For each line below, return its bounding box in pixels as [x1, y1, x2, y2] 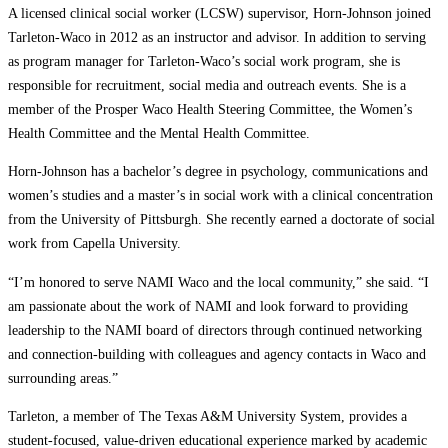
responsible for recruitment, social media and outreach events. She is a [8, 76, 406, 93]
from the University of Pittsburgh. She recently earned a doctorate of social [8, 211, 435, 228]
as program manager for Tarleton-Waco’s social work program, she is [8, 52, 400, 69]
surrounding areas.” [8, 369, 118, 386]
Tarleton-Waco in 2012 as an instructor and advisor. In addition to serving [8, 28, 426, 45]
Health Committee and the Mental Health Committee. [8, 124, 310, 141]
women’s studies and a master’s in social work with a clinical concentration [8, 187, 433, 204]
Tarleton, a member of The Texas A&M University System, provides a [8, 408, 407, 425]
